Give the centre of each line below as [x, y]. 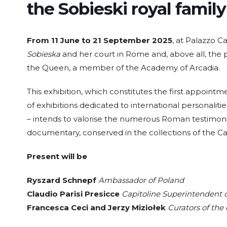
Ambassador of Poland [141, 180]
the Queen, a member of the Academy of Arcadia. [123, 68]
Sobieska [44, 54]
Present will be [57, 157]
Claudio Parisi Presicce [73, 194]
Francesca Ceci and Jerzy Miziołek [96, 208]
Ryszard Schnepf [62, 180]
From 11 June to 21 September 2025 [100, 41]
